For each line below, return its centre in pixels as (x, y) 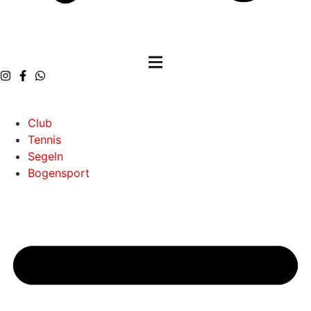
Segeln (45, 156)
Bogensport (59, 173)
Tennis (44, 139)
